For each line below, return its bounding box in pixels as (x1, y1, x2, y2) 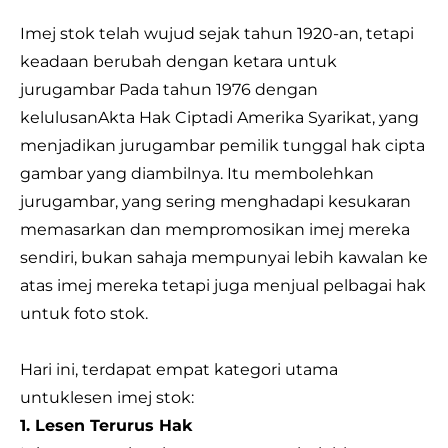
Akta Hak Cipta (98, 108, 218, 127)
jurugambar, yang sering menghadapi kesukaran (20, 192, 411, 211)
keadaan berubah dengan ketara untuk (20, 52, 337, 71)
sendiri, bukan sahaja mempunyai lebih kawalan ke (20, 248, 428, 267)
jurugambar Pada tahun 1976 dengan (20, 80, 318, 99)
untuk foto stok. (20, 304, 148, 323)
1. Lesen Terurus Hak (20, 416, 193, 435)
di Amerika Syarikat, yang (218, 108, 419, 127)
